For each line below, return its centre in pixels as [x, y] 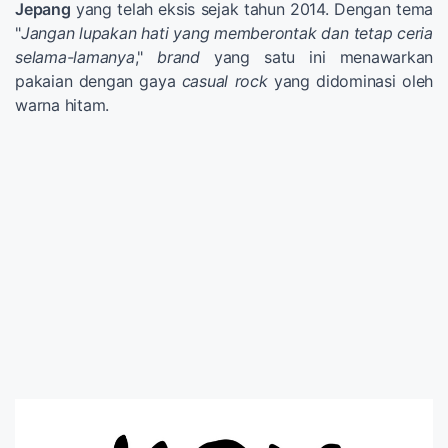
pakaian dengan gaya [98, 80]
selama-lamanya [75, 56]
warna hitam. [62, 104]
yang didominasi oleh [350, 80]
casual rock [224, 80]
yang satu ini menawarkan [316, 56]
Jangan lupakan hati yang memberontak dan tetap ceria [226, 32]
